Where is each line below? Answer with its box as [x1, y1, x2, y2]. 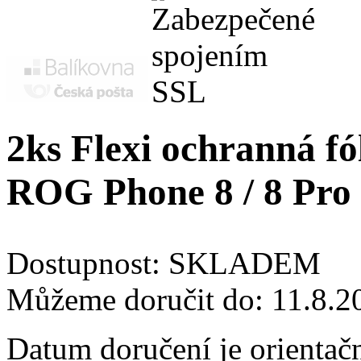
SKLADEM [168, 246, 321, 281]
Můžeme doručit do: [6, 282, 272, 317]
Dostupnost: [6, 246, 168, 281]
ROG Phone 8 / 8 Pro [6, 171, 351, 214]
